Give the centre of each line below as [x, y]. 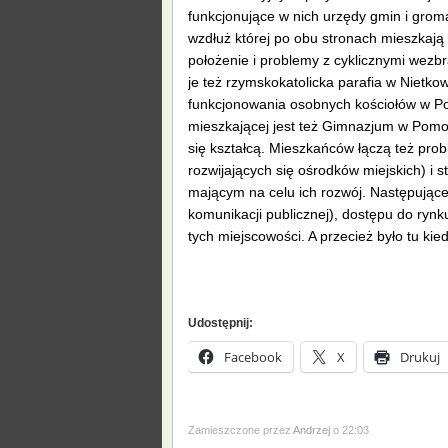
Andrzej [311, 429]
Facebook [253, 357]
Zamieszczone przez [240, 429]
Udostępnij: [220, 323]
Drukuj [420, 357]
